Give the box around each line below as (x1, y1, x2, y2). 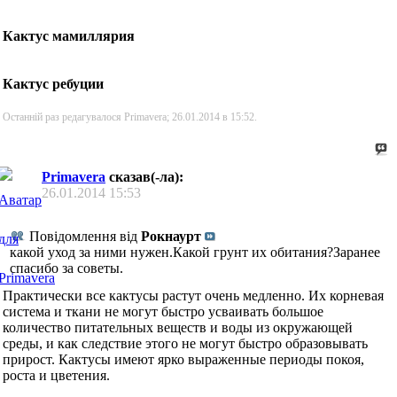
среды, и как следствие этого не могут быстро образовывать (3, 335, 368, 351)
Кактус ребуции (3, 75, 104, 91)
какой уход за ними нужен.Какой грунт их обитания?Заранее (10, 244, 380, 260)
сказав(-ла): (105, 168, 183, 184)
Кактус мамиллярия (3, 27, 135, 43)
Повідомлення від (26, 228, 141, 244)
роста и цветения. (3, 367, 110, 383)
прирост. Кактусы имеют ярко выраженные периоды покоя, (3, 351, 364, 367)
